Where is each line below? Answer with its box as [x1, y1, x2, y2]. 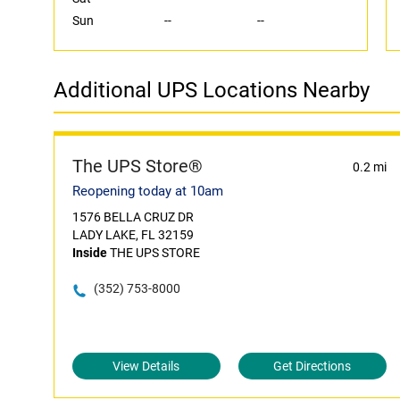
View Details [112, 359, 180, 373]
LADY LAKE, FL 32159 [72, 228, 194, 242]
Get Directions [273, 359, 352, 373]
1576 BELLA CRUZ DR [72, 210, 194, 224]
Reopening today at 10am [72, 183, 223, 199]
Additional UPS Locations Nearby [54, 78, 370, 103]
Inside [72, 246, 107, 260]
